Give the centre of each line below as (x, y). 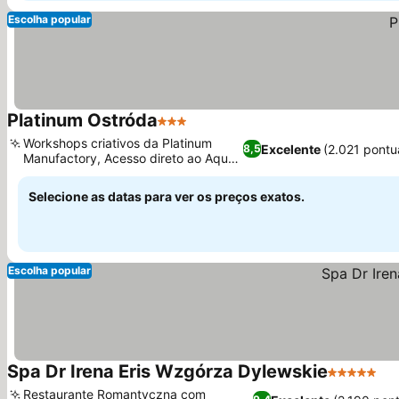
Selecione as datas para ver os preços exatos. (167, 196)
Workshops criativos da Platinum (118, 143)
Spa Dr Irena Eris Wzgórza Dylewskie (167, 371)
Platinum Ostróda (82, 120)
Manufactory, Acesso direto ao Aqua (129, 158)
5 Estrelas (360, 381)
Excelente (290, 149)
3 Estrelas (190, 130)
